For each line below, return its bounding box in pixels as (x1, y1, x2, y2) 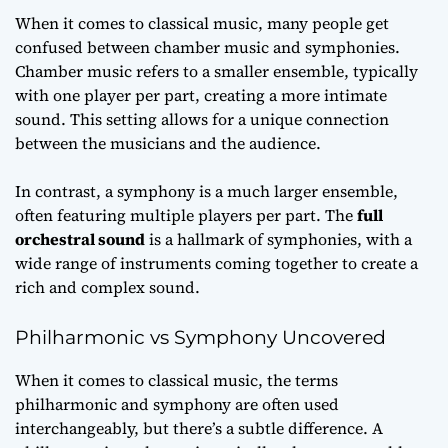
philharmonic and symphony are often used (15, 392, 339, 415)
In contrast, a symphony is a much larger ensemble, (15, 179, 398, 202)
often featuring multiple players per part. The (15, 203, 357, 226)
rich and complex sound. (15, 275, 200, 298)
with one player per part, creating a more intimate (15, 83, 387, 106)
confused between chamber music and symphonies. (15, 35, 400, 58)
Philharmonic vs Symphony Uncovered (15, 325, 386, 349)
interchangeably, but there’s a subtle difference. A (15, 416, 383, 439)
